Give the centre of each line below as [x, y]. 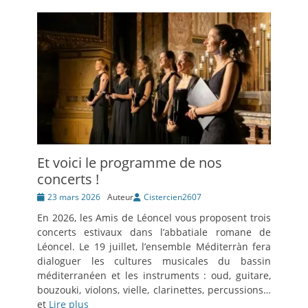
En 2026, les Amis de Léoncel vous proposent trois [154, 217]
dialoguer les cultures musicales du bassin [154, 261]
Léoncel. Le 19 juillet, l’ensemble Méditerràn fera [154, 246]
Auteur [120, 197]
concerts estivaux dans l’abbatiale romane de [154, 232]
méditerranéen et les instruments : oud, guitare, [154, 275]
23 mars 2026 [74, 197]
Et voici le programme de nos [130, 162]
